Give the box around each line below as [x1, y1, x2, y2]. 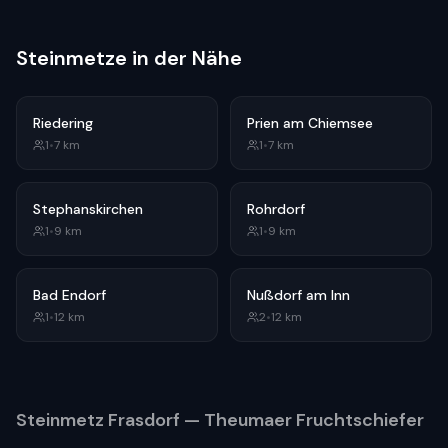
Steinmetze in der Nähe [16, 45, 242, 71]
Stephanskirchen [33, 200, 143, 218]
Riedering [33, 114, 93, 132]
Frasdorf [108, 408, 180, 432]
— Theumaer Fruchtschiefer [180, 408, 424, 432]
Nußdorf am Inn [247, 286, 350, 304]
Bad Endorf [33, 286, 106, 304]
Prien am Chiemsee [247, 114, 373, 132]
